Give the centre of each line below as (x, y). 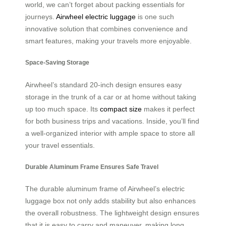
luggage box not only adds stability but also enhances (110, 201)
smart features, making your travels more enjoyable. (108, 41)
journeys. (41, 16)
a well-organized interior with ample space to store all (110, 133)
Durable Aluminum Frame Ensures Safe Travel (92, 167)
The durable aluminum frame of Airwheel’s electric (105, 189)
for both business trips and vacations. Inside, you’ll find (112, 121)
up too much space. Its (63, 109)
